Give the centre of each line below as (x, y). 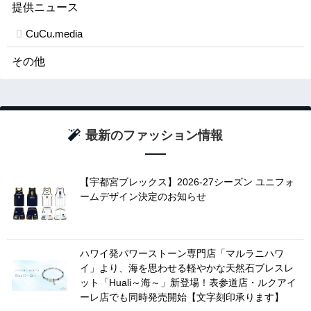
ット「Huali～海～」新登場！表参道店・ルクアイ (188, 282)
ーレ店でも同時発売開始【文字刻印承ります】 (182, 297)
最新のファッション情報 (154, 135)
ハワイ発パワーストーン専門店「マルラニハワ (182, 253)
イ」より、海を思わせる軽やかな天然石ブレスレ (187, 268)
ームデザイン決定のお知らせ (143, 196)
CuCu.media (54, 33)
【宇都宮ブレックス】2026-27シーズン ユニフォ (187, 182)
